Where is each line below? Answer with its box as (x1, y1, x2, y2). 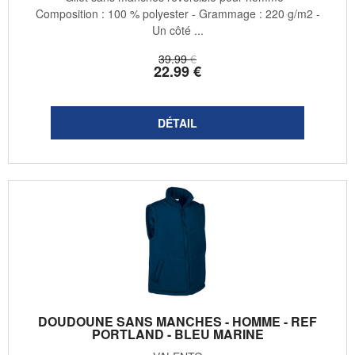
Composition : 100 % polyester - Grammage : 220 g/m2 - (35, 6, 320, 22)
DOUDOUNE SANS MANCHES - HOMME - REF (38, 312, 317, 331)
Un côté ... (151, 22, 204, 39)
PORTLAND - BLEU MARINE (91, 325, 264, 344)
